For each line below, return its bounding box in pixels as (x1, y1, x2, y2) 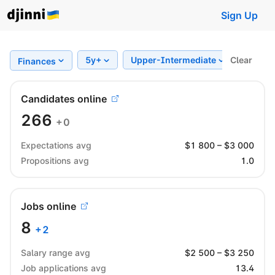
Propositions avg (21, 155, 89, 166)
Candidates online (21, 92, 107, 105)
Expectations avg (21, 139, 91, 150)
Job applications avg (21, 262, 106, 273)
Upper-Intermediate (130, 55, 218, 65)
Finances (18, 55, 56, 66)
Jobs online (21, 199, 76, 212)
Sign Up (221, 9, 258, 21)
